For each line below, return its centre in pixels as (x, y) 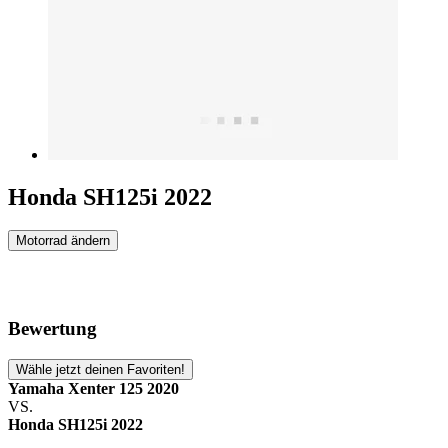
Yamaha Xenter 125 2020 (93, 388)
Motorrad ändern (63, 241)
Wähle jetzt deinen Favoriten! (100, 369)
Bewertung (52, 329)
